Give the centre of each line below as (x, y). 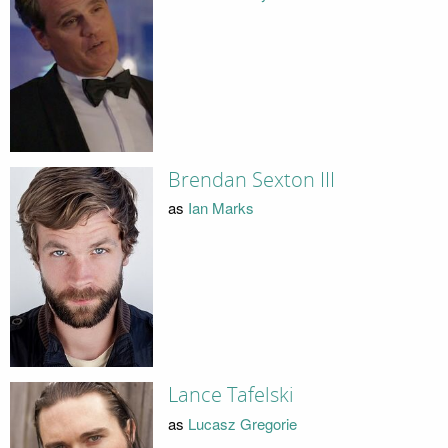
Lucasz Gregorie (242, 423)
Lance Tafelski (230, 395)
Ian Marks (220, 208)
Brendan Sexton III (251, 179)
